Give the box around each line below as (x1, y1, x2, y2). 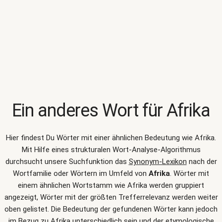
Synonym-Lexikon (128, 157, 187, 166)
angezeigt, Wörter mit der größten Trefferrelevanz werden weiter (4, 193, 218, 202)
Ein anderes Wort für (12, 100, 166, 121)
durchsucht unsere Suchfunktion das (5, 157, 129, 166)
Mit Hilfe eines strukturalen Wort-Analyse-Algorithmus (21, 145, 201, 154)
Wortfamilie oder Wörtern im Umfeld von (13, 169, 149, 178)
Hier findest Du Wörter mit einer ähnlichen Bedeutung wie (6, 133, 195, 142)
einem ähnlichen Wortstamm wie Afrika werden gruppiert (18, 181, 204, 190)
